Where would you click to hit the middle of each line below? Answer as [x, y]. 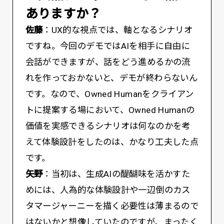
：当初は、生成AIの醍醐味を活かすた [116, 174]
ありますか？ [63, 13]
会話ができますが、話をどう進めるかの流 [108, 62]
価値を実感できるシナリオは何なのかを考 [108, 126]
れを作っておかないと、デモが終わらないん [111, 78]
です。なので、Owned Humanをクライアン [109, 94]
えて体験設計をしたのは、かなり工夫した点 [112, 142]
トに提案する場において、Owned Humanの [110, 110]
